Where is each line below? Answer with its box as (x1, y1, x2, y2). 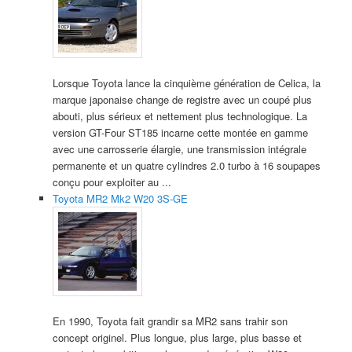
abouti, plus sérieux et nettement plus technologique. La (52, 108, 307, 124)
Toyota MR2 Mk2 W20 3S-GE (52, 191, 188, 207)
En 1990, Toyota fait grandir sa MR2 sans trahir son (52, 313, 288, 329)
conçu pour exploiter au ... (52, 174, 171, 190)
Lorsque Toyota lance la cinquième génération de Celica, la (52, 75, 321, 91)
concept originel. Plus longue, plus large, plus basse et (52, 330, 302, 346)
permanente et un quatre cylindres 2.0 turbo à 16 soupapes (52, 158, 321, 174)
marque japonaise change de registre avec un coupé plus (52, 92, 312, 108)
